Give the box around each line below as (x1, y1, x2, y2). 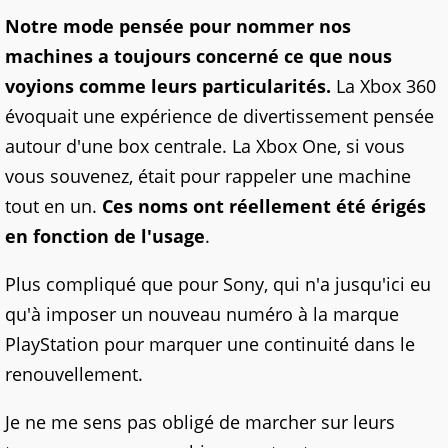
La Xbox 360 (331, 74, 436, 99)
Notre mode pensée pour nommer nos (5, 14, 351, 39)
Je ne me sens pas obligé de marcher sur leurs (5, 410, 395, 435)
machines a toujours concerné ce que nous (5, 44, 392, 69)
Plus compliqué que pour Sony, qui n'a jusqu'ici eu (5, 272, 431, 297)
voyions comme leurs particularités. (5, 74, 331, 99)
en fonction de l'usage (5, 224, 205, 249)
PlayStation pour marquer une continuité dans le (5, 332, 415, 357)
